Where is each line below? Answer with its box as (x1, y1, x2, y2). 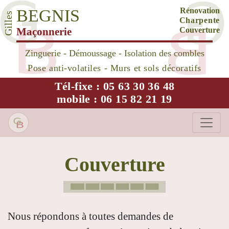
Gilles (3, 11, 14, 36)
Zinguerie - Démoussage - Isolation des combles (25, 48, 204, 59)
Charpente (179, 16, 220, 25)
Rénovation (180, 6, 220, 15)
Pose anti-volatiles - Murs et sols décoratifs (28, 63, 201, 74)
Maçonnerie (16, 26, 72, 37)
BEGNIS (16, 6, 80, 25)
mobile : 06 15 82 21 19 (57, 93, 172, 106)
